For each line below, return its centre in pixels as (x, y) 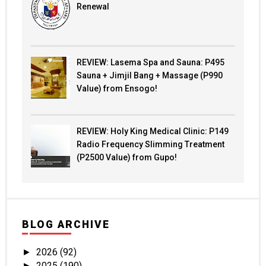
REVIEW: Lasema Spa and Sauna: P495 (150, 62)
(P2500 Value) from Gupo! (126, 157)
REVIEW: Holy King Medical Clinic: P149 (152, 131)
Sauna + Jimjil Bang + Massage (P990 (149, 75)
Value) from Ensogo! (117, 88)
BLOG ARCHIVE (66, 224)
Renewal (93, 6)
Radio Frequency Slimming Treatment (150, 144)
